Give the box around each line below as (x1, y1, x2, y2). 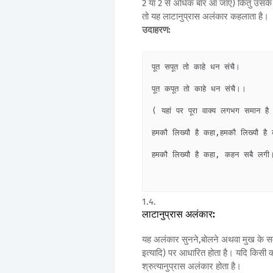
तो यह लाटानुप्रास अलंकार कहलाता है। (142, 11, 269, 23)
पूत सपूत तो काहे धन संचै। (152, 62, 240, 72)
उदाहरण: (142, 24, 171, 36)
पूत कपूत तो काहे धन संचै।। (152, 84, 246, 94)
